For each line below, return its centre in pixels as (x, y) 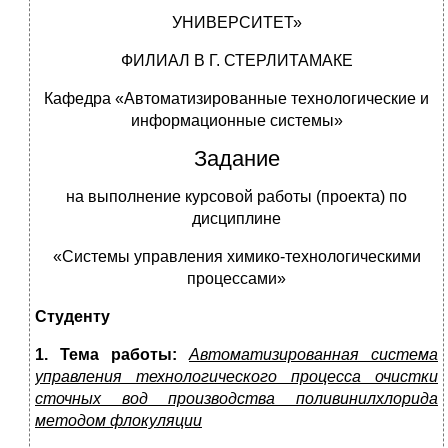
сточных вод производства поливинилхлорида (236, 399)
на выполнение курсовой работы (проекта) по (236, 197)
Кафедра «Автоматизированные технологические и (236, 99)
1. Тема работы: (106, 355)
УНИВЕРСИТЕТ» (236, 23)
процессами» (236, 279)
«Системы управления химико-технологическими (236, 257)
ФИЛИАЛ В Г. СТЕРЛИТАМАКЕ (236, 61)
